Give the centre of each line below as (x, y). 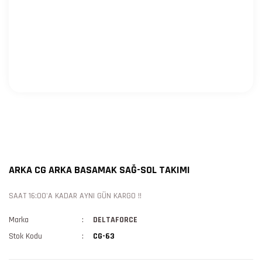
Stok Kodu (25, 236)
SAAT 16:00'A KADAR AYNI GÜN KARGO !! (75, 196)
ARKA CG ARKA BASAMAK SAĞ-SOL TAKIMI (99, 170)
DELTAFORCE (116, 220)
